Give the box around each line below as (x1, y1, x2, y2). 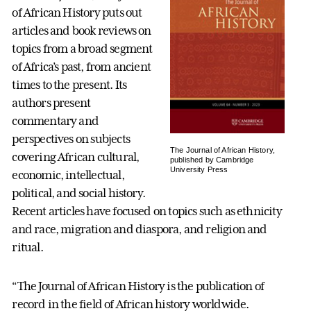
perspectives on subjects (12, 132, 130, 146)
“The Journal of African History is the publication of (12, 279, 264, 294)
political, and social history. (12, 186, 145, 201)
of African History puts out (12, 6, 142, 20)
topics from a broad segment (12, 42, 153, 56)
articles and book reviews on (12, 24, 151, 38)
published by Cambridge (169, 155, 254, 164)
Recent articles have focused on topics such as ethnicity (12, 204, 282, 219)
